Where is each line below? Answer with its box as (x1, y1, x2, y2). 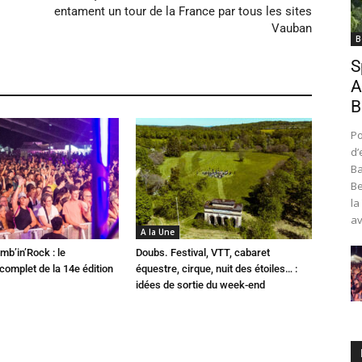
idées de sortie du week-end (136, 279, 265, 291)
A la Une (141, 226, 175, 238)
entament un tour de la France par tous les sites (54, 4, 312, 19)
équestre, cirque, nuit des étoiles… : (136, 263, 297, 275)
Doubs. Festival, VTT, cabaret (136, 246, 270, 259)
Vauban (271, 21, 312, 36)
